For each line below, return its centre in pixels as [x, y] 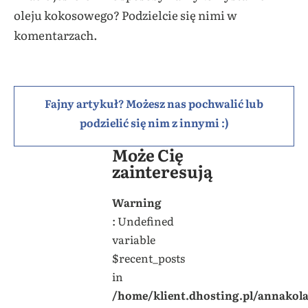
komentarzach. [56, 34]
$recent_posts [148, 257]
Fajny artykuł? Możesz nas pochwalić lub [154, 103]
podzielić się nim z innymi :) [154, 122]
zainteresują [162, 170]
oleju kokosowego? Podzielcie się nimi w [125, 14]
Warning [136, 202]
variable [133, 239]
